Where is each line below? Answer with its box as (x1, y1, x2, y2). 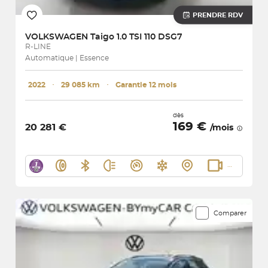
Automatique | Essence (25, 54, 109, 62)
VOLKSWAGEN (25, 32, 90, 41)
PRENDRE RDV (193, 11, 243, 19)
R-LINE (25, 42, 51, 50)
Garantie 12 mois (115, 81, 176, 89)
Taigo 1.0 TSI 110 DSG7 (90, 32, 182, 41)
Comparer (214, 209, 246, 217)
